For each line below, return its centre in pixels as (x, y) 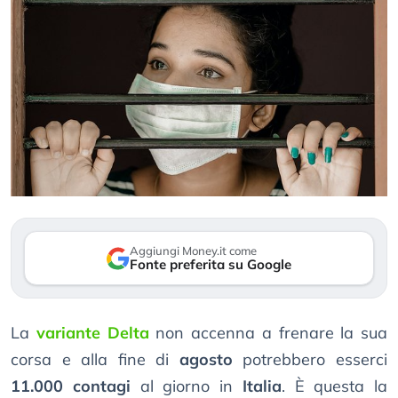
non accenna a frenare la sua (268, 333)
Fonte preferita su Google (211, 265)
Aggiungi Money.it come (193, 251)
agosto (206, 360)
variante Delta (92, 333)
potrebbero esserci (310, 360)
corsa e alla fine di (95, 360)
